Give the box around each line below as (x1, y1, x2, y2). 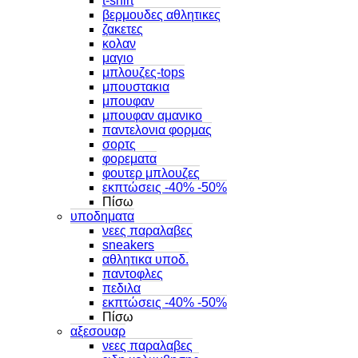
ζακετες (102, 22, 143, 36)
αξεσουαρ (70, 324, 125, 338)
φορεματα (102, 151, 157, 165)
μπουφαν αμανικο (102, 108, 202, 122)
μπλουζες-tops (102, 65, 185, 79)
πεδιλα (102, 280, 141, 295)
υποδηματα (70, 209, 134, 223)
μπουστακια (102, 79, 169, 93)
